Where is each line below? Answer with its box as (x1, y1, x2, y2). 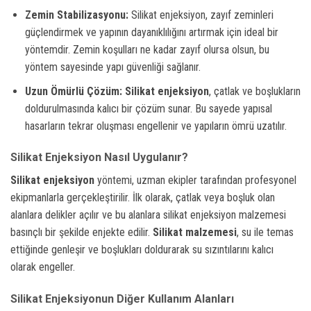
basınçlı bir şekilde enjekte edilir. (10, 226, 153, 239)
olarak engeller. (10, 260, 75, 274)
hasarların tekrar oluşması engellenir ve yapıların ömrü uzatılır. (24, 119, 287, 133)
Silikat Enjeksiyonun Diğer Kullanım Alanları (10, 292, 234, 306)
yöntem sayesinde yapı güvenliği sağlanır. (24, 60, 201, 74)
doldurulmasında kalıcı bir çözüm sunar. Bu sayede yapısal (24, 101, 272, 115)
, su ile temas (237, 226, 294, 239)
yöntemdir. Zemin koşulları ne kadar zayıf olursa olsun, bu (24, 42, 269, 56)
